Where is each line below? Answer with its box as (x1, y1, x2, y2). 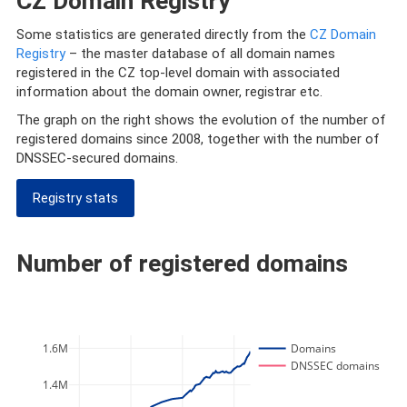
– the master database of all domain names (65, 45, 335, 62)
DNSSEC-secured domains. (15, 150, 178, 167)
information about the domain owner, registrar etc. (15, 83, 323, 100)
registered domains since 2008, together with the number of (15, 131, 380, 148)
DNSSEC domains (290, 358, 380, 374)
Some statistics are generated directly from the (15, 25, 310, 43)
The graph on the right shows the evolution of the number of (15, 112, 386, 129)
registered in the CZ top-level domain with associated (15, 64, 340, 81)
